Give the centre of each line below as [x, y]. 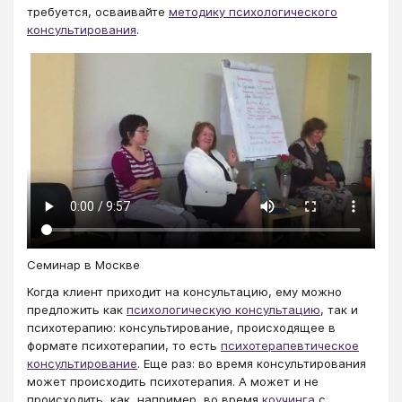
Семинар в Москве [83, 264]
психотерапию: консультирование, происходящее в [181, 327]
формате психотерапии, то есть [124, 345]
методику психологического [253, 12]
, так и [339, 309]
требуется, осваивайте [98, 12]
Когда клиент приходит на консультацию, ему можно [184, 291]
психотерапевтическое [290, 345]
